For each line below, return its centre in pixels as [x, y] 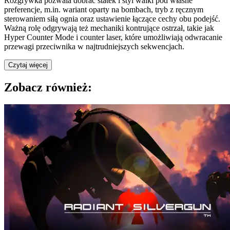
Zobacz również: [48, 87]
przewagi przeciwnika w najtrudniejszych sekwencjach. [94, 46]
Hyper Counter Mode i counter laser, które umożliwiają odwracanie [113, 37]
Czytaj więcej [28, 65]
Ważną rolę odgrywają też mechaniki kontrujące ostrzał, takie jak [109, 28]
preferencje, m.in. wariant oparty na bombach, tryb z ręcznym [104, 9]
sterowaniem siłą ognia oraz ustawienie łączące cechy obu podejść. [112, 18]
